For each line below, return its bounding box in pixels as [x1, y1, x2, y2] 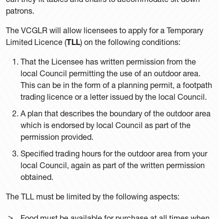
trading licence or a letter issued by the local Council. [21, 91, 207, 101]
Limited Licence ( [6, 37, 66, 46]
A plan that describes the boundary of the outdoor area [21, 108, 211, 118]
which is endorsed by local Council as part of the [21, 120, 191, 130]
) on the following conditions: [80, 37, 180, 46]
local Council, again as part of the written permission [21, 160, 205, 170]
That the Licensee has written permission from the [21, 56, 196, 66]
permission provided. [21, 131, 93, 141]
